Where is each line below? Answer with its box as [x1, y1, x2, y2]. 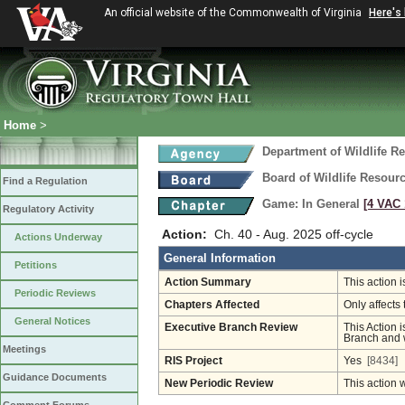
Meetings [3, 344, 46, 354]
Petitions [14, 259, 57, 270]
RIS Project [165, 355, 222, 366]
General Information [164, 251, 276, 265]
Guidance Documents [3, 372, 107, 382]
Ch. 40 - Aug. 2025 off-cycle [214, 227, 373, 241]
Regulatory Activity [3, 203, 94, 214]
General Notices [14, 316, 90, 326]
